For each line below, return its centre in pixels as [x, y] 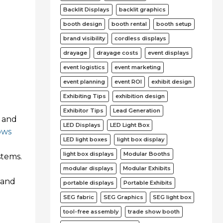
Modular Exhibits [147, 168]
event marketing [138, 67]
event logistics [84, 67]
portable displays [89, 182]
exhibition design [140, 96]
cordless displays [140, 38]
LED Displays [82, 125]
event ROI [128, 81]
